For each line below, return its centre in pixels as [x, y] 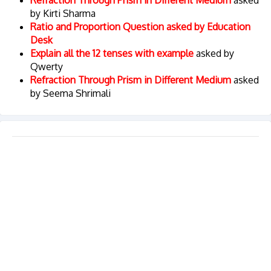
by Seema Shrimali [70, 93]
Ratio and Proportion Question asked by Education [140, 27]
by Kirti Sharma [63, 13]
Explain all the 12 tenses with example [112, 53]
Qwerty [47, 67]
